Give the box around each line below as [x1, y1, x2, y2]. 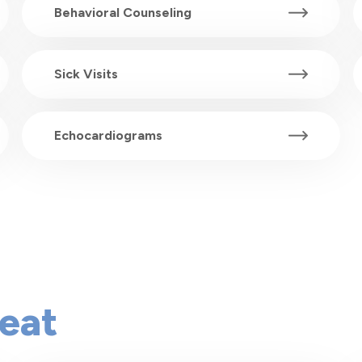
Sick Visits [53, 66, 118, 82]
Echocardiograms [53, 128, 162, 144]
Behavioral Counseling [53, 5, 192, 21]
